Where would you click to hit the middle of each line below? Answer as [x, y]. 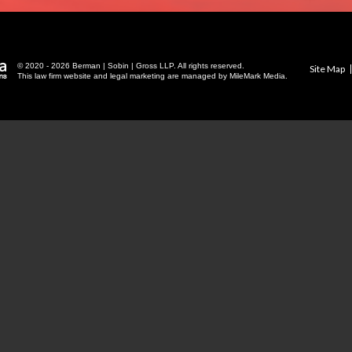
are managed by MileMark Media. [226, 75]
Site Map [327, 69]
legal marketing [137, 75]
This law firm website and [63, 75]
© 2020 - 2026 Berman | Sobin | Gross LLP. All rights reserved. [130, 65]
